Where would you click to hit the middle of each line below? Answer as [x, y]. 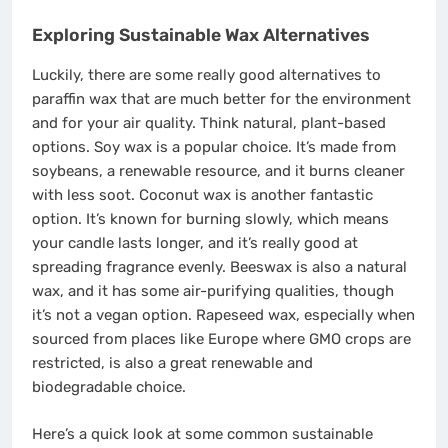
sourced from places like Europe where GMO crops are [221, 339]
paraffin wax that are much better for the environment [221, 99]
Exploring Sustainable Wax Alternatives [201, 35]
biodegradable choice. [109, 387]
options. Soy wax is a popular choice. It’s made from [214, 147]
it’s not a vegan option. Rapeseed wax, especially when [223, 315]
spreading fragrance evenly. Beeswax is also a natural [219, 267]
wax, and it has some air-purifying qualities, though [213, 291]
